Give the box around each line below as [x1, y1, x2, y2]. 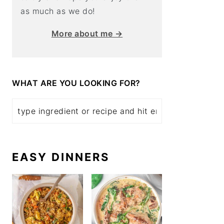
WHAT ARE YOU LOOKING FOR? [12, 78, 140, 88]
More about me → [51, 28, 123, 38]
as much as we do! [20, 6, 95, 16]
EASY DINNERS [12, 150, 109, 163]
